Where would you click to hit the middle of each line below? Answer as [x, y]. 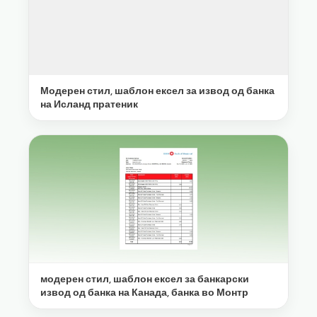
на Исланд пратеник [89, 104]
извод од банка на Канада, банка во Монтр [144, 292]
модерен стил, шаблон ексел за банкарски [145, 279]
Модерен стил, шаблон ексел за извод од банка [157, 91]
